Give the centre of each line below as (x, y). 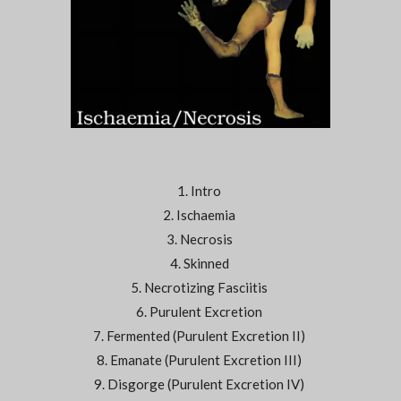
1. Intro (200, 191)
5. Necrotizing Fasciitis (200, 287)
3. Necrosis (200, 239)
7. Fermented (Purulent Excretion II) (200, 336)
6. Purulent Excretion (200, 311)
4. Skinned (200, 263)
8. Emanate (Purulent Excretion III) (200, 360)
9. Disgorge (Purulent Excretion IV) (200, 384)
